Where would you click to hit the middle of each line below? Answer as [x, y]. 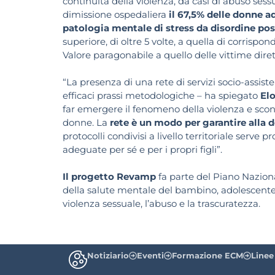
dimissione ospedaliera [116, 15]
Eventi [150, 255]
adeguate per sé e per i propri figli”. [142, 150]
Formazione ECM [207, 255]
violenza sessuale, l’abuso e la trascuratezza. [161, 204]
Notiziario [108, 255]
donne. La [86, 123]
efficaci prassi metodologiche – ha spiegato [161, 96]
